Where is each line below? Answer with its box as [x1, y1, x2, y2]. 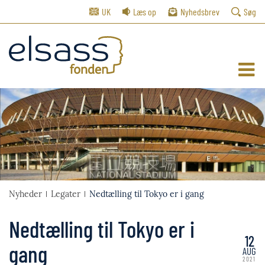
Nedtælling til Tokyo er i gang [89, 189, 204, 200]
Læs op [133, 6, 156, 17]
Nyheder [9, 189, 42, 200]
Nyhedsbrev [180, 6, 219, 17]
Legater [51, 189, 80, 200]
